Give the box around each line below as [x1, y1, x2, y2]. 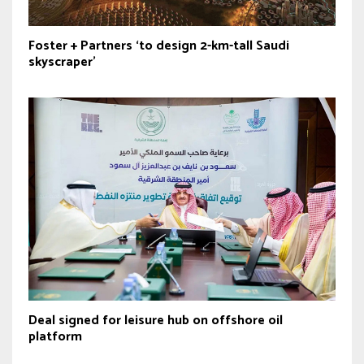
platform [28, 325, 82, 348]
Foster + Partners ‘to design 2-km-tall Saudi [28, 35, 289, 58]
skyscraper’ [28, 51, 96, 74]
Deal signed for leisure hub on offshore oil [28, 309, 283, 331]
